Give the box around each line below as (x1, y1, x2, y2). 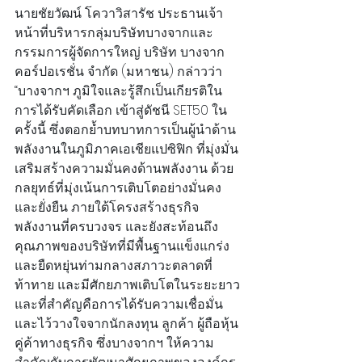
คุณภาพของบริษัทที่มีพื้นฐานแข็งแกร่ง (15, 237, 229, 256)
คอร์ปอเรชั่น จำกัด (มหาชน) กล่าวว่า (15, 62, 225, 82)
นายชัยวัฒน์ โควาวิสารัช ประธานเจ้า (15, 4, 223, 23)
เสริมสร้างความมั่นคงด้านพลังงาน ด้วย (15, 159, 234, 179)
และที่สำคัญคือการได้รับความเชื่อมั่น (15, 295, 223, 314)
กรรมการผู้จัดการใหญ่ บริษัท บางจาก (15, 43, 228, 62)
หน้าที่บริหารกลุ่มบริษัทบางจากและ (15, 23, 213, 43)
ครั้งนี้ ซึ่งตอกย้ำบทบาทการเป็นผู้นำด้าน (15, 120, 236, 140)
